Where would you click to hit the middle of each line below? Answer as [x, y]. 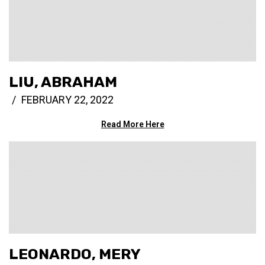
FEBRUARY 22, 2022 [67, 99]
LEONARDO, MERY [75, 254]
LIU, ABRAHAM [63, 82]
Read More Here [132, 124]
